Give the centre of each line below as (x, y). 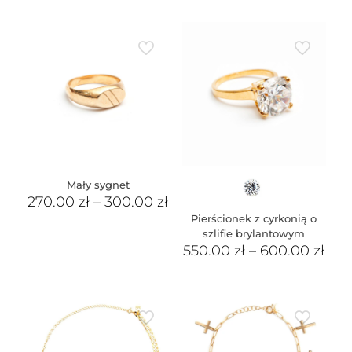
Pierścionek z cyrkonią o (254, 219)
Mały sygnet (98, 185)
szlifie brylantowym (254, 234)
